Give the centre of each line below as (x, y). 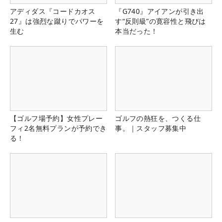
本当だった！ (137, 31)
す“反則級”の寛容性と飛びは (161, 21)
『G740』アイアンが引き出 (160, 11)
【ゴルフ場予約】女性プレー (56, 118)
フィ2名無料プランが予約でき (58, 128)
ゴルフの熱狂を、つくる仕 (158, 118)
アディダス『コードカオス (53, 11)
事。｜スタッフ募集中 (151, 128)
